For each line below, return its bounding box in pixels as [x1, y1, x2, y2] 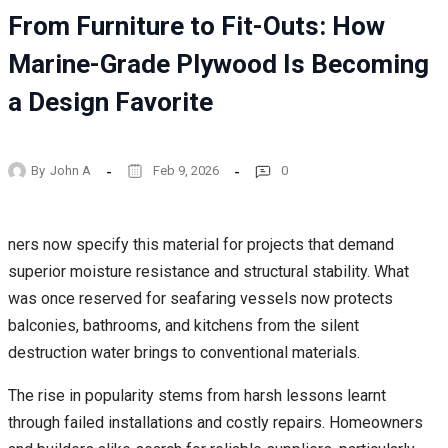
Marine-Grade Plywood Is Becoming [8, 48, 429, 79]
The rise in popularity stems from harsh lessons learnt [8, 385, 386, 405]
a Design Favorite [8, 86, 213, 117]
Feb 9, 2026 [153, 163, 219, 179]
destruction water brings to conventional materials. [8, 342, 360, 362]
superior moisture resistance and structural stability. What [8, 261, 409, 281]
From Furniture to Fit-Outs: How [8, 10, 385, 41]
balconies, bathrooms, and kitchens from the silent [8, 315, 359, 335]
